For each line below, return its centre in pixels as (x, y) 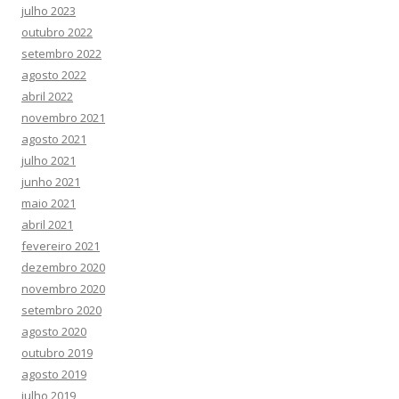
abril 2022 (47, 96)
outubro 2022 (57, 32)
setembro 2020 (61, 310)
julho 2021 (49, 160)
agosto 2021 (54, 139)
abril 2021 (47, 224)
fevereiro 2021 (61, 246)
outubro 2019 (57, 353)
